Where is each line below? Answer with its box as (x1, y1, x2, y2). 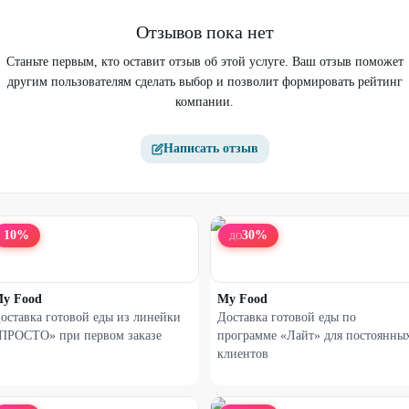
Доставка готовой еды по (217, 310, 356, 324)
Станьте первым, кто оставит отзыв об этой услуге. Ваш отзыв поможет (5, 55, 404, 68)
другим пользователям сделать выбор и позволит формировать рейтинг (6, 75, 403, 89)
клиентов (217, 347, 268, 361)
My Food (217, 292, 267, 306)
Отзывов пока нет (135, 22, 274, 42)
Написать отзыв (163, 142, 258, 155)
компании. (175, 95, 234, 109)
